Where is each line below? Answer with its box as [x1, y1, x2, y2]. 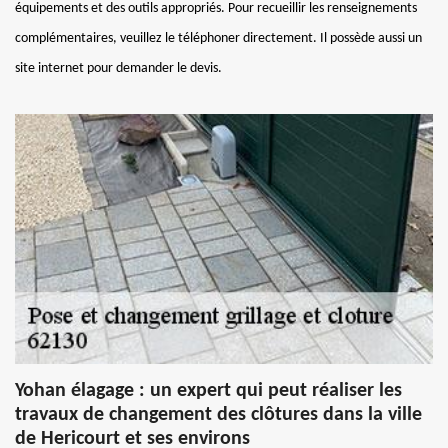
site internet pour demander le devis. [15, 60, 222, 76]
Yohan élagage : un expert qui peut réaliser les [15, 380, 402, 401]
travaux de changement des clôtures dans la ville [15, 404, 422, 425]
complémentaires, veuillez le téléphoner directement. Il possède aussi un [15, 30, 422, 46]
